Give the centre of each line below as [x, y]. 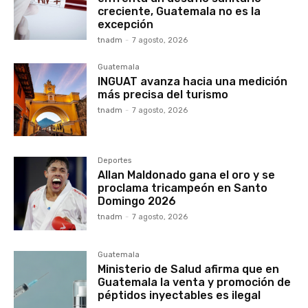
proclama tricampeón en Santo [183, 188]
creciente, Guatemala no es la [179, 12]
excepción [126, 25]
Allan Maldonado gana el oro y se [187, 175]
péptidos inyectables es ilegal [179, 295]
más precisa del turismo [163, 95]
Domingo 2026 [137, 201]
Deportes [115, 161]
